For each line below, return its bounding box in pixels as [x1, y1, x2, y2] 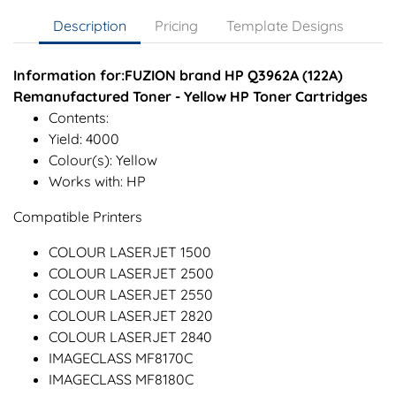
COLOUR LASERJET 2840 [49, 328, 212, 346]
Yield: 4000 [49, 130, 119, 148]
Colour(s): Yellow [49, 151, 157, 170]
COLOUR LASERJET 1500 [49, 243, 211, 262]
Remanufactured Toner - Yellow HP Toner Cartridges [13, 88, 368, 106]
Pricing [154, 17, 198, 35]
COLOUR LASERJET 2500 [49, 264, 214, 283]
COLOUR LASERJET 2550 [49, 286, 213, 304]
